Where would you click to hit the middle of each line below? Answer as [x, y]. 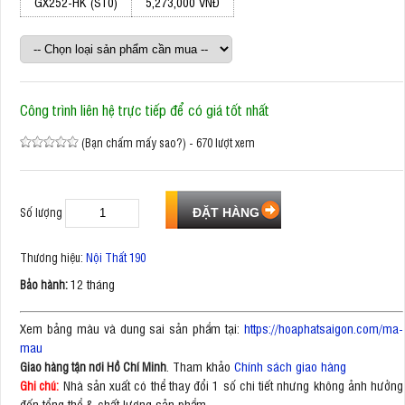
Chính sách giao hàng [290, 365]
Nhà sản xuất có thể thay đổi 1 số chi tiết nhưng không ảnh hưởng [231, 384]
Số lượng [42, 212]
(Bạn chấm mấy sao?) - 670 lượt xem [168, 142]
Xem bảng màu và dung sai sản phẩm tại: [132, 327]
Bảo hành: [45, 284]
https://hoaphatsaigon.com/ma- [324, 327]
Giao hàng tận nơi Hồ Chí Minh [93, 366]
